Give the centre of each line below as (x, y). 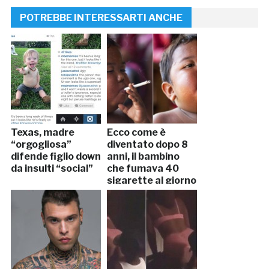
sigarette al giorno (151, 181)
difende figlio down (56, 157)
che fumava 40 (143, 169)
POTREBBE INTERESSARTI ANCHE (101, 18)
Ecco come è (136, 133)
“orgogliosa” (41, 145)
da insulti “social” (52, 169)
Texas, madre (42, 133)
